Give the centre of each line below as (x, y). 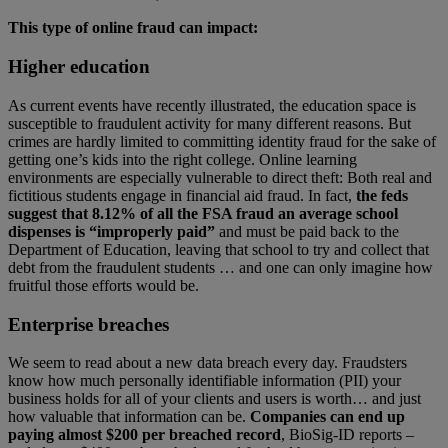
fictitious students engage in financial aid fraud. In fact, (182, 195)
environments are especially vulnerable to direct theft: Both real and (220, 177)
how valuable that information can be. (129, 417)
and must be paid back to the (307, 231)
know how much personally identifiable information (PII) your (204, 381)
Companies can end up (327, 417)
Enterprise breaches (88, 324)
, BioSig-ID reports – (347, 435)
